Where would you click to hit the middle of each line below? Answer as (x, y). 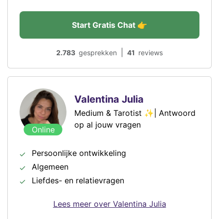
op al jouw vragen (108, 125)
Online (43, 130)
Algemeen (50, 167)
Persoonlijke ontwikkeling (79, 153)
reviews (151, 52)
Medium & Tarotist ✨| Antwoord (135, 113)
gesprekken (98, 52)
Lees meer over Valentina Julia (109, 204)
